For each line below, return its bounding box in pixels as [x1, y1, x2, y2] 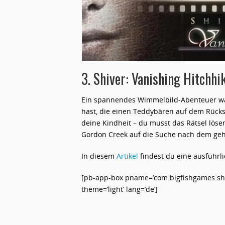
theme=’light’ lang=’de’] [81, 184, 158, 194]
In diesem [81, 151, 117, 161]
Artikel [117, 151, 138, 161]
